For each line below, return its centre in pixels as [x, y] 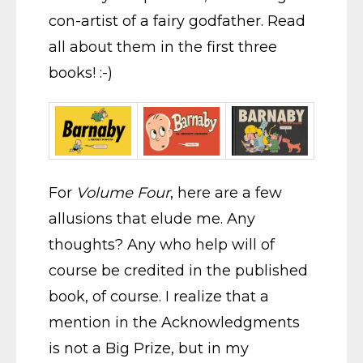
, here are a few [226, 193]
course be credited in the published [178, 271]
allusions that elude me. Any [152, 219]
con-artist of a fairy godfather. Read [177, 21]
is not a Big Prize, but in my [149, 348]
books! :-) [81, 73]
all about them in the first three [163, 47]
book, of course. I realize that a [159, 297]
